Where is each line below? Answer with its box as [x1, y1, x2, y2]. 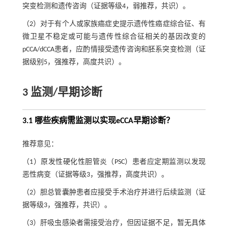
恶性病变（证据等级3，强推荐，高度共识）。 [22, 170, 168, 179]
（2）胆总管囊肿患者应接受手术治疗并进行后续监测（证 [22, 188, 206, 196]
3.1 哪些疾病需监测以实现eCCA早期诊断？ [22, 117, 174, 125]
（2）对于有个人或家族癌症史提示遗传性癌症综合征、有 [22, 20, 206, 28]
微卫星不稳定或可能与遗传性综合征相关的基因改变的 [22, 33, 206, 41]
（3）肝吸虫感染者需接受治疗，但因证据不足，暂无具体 [22, 219, 206, 227]
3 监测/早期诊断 [22, 87, 102, 99]
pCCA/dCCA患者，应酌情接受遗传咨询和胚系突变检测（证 [22, 45, 206, 53]
